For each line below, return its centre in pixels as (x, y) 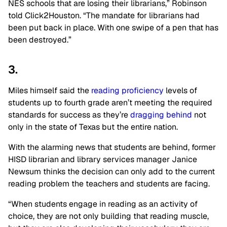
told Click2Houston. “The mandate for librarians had (104, 16)
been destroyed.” (40, 40)
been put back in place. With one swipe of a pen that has (113, 28)
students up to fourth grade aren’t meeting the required (110, 103)
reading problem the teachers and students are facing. (109, 184)
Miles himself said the (50, 91)
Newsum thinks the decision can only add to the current (111, 172)
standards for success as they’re (69, 115)
